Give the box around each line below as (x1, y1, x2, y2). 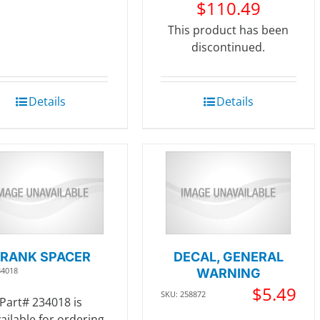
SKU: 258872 (160, 289, 206, 300)
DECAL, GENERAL (173, 249, 284, 265)
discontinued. (191, 39, 266, 55)
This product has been (168, 21, 289, 38)
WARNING (196, 266, 261, 281)
